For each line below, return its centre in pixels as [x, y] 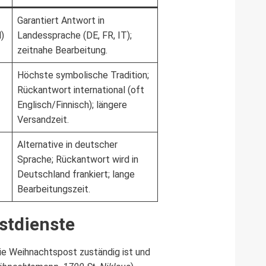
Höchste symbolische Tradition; [83, 75]
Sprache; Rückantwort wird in [78, 159]
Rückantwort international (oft [81, 90]
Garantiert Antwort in [61, 20]
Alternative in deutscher [67, 144]
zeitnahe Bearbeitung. [62, 50]
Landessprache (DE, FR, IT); [75, 35]
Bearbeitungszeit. [54, 189]
